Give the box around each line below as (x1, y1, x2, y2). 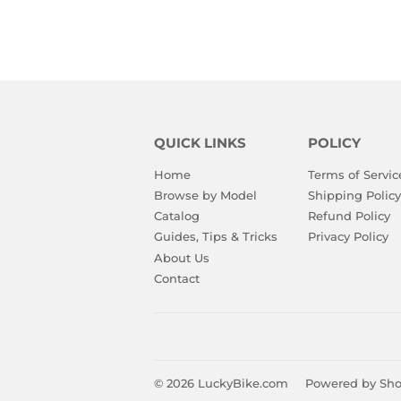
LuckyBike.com (198, 376, 288, 391)
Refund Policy (307, 209, 390, 224)
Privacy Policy (307, 229, 388, 244)
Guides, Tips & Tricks (154, 229, 277, 244)
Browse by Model (154, 187, 257, 202)
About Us (154, 250, 209, 265)
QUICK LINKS (154, 134, 246, 151)
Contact (154, 270, 200, 286)
